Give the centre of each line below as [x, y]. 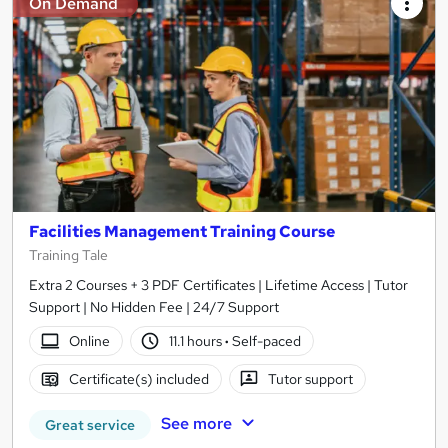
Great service [90, 425]
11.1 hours [197, 340]
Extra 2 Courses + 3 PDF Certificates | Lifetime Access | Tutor [218, 285]
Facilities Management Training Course [182, 232]
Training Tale [68, 255]
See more [196, 424]
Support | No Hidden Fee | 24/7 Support [154, 307]
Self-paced [265, 340]
